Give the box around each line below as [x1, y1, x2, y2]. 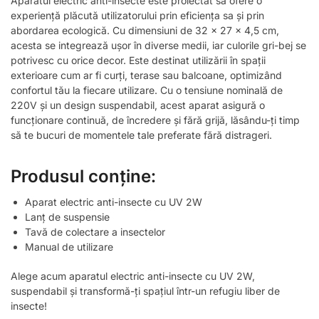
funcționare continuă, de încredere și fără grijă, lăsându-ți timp [11, 113, 300, 126]
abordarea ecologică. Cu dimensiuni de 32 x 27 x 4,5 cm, [11, 23, 279, 36]
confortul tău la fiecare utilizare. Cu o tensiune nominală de [11, 83, 283, 96]
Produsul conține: [11, 165, 156, 187]
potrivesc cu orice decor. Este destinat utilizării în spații [11, 53, 266, 66]
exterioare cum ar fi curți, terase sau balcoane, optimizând [11, 68, 282, 81]
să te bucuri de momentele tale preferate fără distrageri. [11, 128, 272, 141]
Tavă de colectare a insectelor [25, 225, 165, 238]
